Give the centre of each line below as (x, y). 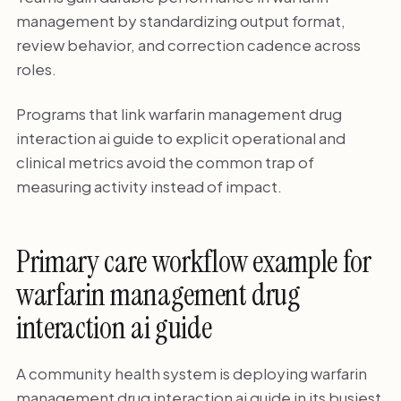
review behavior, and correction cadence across (188, 45)
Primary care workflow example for (193, 262)
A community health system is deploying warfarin (191, 373)
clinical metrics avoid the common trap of (165, 162)
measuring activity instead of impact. (149, 186)
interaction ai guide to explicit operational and (180, 137)
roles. (36, 69)
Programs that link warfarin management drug (179, 113)
